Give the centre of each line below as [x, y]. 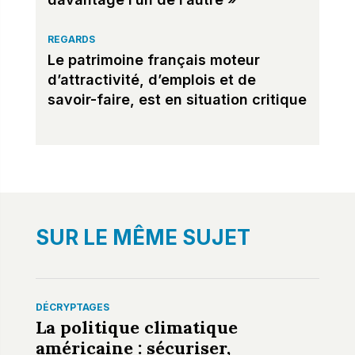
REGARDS [71, 39]
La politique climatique [136, 327]
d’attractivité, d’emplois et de [151, 79]
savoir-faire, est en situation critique [177, 99]
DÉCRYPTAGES [72, 307]
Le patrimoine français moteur [153, 59]
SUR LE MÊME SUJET [143, 237]
